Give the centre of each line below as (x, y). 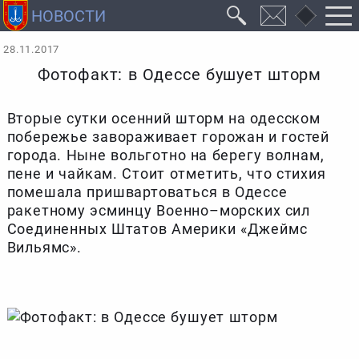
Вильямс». (44, 248)
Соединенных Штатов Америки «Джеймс (157, 229)
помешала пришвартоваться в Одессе (147, 192)
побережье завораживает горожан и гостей (168, 137)
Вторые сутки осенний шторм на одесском (163, 119)
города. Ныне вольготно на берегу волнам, (165, 155)
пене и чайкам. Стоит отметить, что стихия (166, 174)
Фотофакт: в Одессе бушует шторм (179, 75)
